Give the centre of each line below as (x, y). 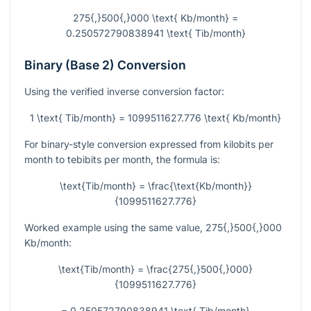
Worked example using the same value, (115, 228)
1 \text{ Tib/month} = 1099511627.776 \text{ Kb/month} (155, 118)
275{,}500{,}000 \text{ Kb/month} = (155, 18)
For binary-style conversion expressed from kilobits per (149, 144)
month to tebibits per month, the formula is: (122, 160)
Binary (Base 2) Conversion (105, 65)
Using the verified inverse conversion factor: (124, 92)
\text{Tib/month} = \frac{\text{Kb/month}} (155, 186)
